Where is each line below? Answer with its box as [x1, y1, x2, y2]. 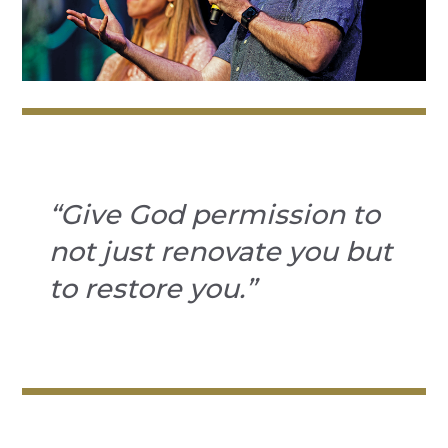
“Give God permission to [49, 198, 381, 232]
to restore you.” [49, 272, 257, 306]
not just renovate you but [49, 235, 393, 269]
